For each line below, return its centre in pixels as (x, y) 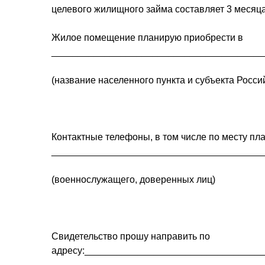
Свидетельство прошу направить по (131, 236)
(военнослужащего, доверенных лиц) (133, 179)
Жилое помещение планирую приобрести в (147, 37)
